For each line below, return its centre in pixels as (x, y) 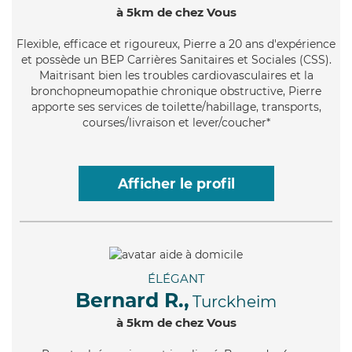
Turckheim (235, 301)
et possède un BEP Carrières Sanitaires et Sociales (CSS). (176, 59)
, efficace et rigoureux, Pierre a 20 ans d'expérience (197, 44)
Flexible (37, 44)
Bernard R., (132, 300)
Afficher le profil (176, 183)
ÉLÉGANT (176, 278)
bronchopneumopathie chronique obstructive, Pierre (176, 91)
